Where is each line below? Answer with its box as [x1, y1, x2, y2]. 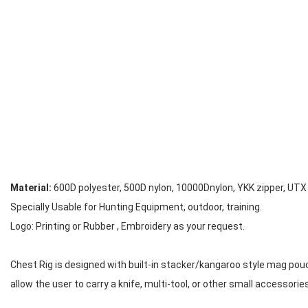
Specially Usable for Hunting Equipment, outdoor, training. [10, 201, 262, 212]
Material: [10, 182, 52, 193]
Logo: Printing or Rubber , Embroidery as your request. [10, 221, 245, 232]
